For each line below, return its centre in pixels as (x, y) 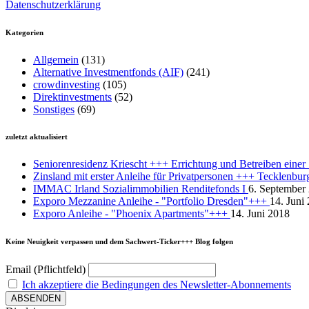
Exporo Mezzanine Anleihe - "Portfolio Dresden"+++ (151, 201)
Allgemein (56, 59)
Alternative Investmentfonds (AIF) (108, 72)
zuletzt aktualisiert (37, 137)
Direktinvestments (72, 97)
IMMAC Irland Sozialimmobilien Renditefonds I (141, 189)
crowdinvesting (67, 84)
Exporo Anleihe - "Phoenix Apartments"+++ (132, 214)
